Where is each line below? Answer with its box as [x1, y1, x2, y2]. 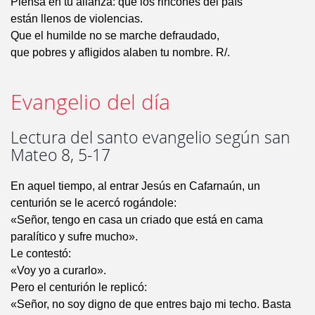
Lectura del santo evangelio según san [11, 127, 290, 149]
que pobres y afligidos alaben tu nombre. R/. [11, 46, 230, 59]
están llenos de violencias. [11, 13, 143, 25]
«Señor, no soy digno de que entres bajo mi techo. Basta [11, 298, 291, 311]
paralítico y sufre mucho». [11, 231, 138, 243]
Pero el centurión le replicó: [11, 281, 147, 294]
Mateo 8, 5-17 [11, 144, 110, 167]
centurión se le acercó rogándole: [11, 197, 176, 210]
